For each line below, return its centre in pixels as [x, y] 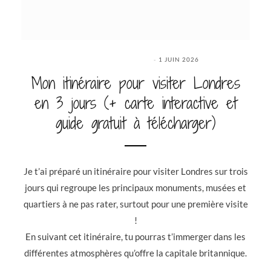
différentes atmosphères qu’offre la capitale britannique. [135, 253]
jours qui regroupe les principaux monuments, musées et [135, 187]
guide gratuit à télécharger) [135, 123]
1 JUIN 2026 [179, 59]
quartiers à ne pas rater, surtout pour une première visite [135, 204]
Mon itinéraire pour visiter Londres [135, 83]
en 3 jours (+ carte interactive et [135, 103]
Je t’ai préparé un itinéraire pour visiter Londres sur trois [135, 171]
